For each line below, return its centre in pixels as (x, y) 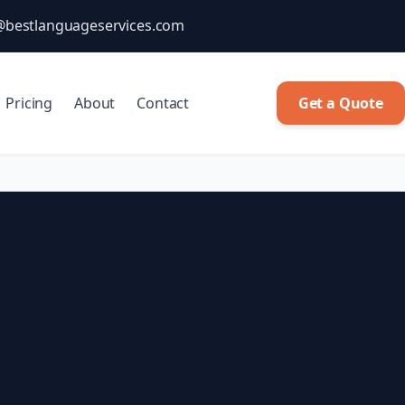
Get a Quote (340, 103)
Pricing (29, 103)
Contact (163, 103)
